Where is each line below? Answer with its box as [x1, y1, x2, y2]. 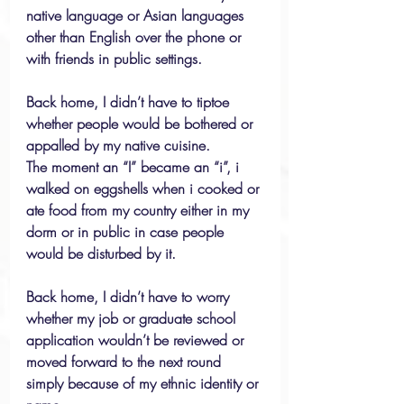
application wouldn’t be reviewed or [26, 330, 248, 350]
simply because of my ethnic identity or [26, 373, 262, 393]
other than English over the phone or [26, 27, 245, 47]
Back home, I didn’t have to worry [26, 287, 234, 307]
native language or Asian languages [26, 5, 248, 25]
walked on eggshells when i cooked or [26, 179, 263, 198]
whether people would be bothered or [26, 114, 257, 133]
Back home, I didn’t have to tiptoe [26, 92, 234, 112]
